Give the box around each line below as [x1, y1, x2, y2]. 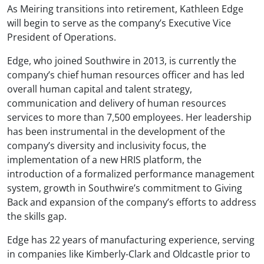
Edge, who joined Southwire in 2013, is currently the [7, 54, 236, 67]
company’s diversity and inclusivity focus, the [7, 138, 206, 152]
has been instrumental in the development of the [7, 124, 225, 138]
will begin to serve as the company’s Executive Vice [7, 16, 231, 29]
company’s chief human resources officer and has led [7, 68, 245, 81]
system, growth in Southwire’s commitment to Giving [7, 181, 242, 194]
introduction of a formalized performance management [7, 167, 255, 180]
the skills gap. [7, 209, 67, 223]
